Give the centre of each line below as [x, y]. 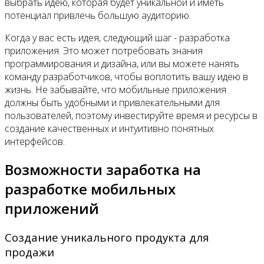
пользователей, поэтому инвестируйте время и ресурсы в [131, 116]
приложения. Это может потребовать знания [104, 51]
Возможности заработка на [103, 170]
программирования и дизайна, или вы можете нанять [122, 64]
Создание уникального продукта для [107, 237]
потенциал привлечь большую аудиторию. [98, 16]
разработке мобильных [90, 189]
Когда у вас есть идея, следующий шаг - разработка [117, 38]
